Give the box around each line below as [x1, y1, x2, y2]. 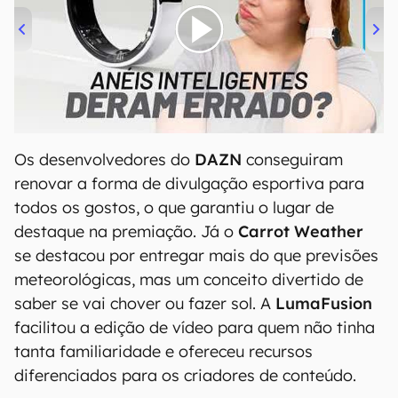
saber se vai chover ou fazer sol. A [14, 292, 275, 314]
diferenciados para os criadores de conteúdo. [14, 364, 356, 386]
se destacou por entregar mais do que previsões [14, 244, 378, 266]
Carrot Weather [238, 220, 363, 242]
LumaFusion [275, 292, 372, 314]
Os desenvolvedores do [14, 148, 195, 170]
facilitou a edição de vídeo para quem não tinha [14, 316, 375, 338]
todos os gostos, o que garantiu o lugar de [14, 196, 334, 218]
